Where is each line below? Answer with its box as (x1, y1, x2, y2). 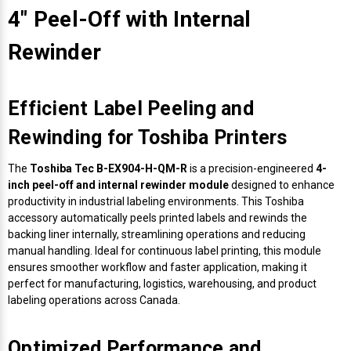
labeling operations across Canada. (8, 293, 180, 306)
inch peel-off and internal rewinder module (8, 178, 229, 191)
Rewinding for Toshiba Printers (8, 125, 288, 149)
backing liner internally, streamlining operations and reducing (8, 227, 306, 241)
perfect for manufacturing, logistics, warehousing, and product (8, 277, 317, 290)
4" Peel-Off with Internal (8, 5, 251, 32)
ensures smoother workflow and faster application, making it (8, 260, 307, 273)
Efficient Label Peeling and (8, 96, 254, 120)
